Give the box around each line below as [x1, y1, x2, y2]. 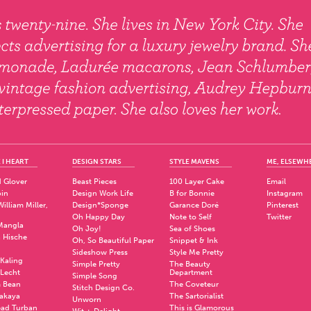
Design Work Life [72, 189, 133, 198]
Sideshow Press [72, 248, 128, 257]
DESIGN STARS [72, 158, 121, 166]
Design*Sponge [72, 201, 128, 210]
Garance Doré [169, 201, 219, 210]
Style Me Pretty [169, 248, 224, 257]
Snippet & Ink [169, 236, 218, 245]
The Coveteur [169, 280, 219, 289]
